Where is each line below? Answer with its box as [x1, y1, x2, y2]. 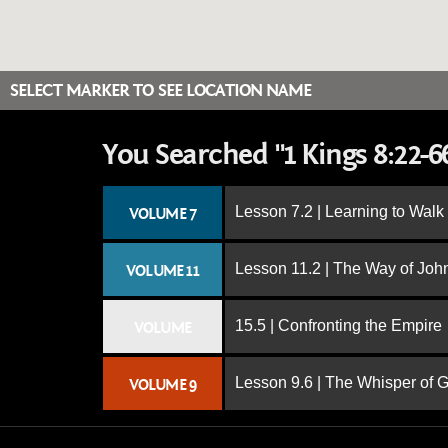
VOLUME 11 [126, 262, 199, 280]
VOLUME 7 [128, 205, 197, 223]
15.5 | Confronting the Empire [235, 317, 442, 334]
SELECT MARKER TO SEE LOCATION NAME [10, 80, 312, 101]
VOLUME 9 [128, 376, 197, 394]
